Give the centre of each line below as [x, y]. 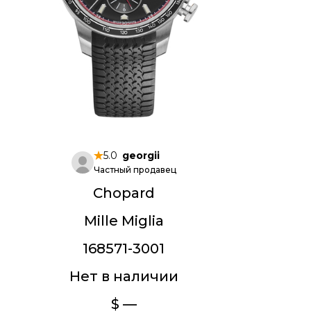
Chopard [124, 193]
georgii [141, 155]
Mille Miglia [124, 221]
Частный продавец [135, 170]
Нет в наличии [124, 276]
